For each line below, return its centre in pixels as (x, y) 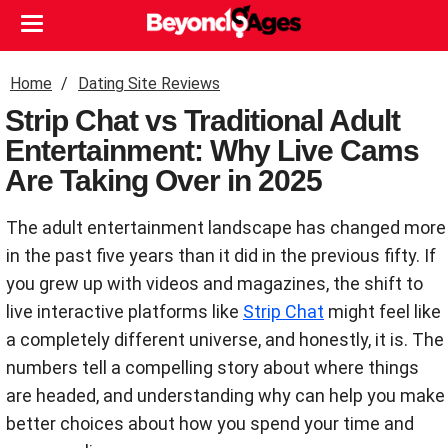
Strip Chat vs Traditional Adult (202, 120)
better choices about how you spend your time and (210, 423)
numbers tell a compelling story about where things (212, 367)
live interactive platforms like (124, 311)
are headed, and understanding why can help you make (225, 395)
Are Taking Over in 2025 (163, 180)
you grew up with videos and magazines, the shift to (214, 283)
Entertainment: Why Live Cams (212, 150)
